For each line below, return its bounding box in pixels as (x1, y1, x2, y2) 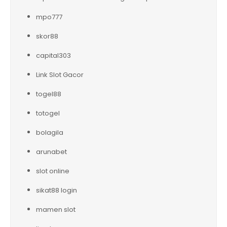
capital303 (36, 50, 71, 60)
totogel (36, 108, 60, 118)
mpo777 (36, 12, 62, 22)
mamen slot (36, 204, 75, 214)
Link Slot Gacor (36, 69, 84, 80)
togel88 (36, 89, 61, 99)
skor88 (36, 31, 58, 41)
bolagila (36, 127, 63, 137)
